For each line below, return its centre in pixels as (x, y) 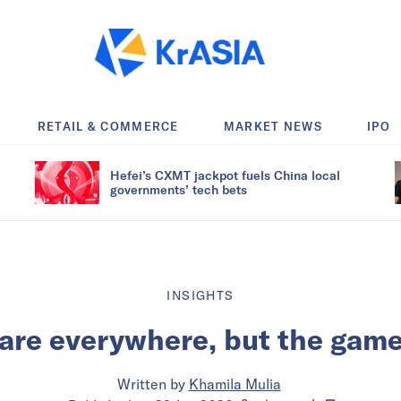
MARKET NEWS (273, 126)
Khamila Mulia (235, 384)
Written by (151, 384)
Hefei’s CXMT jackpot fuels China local (225, 175)
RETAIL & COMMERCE (108, 126)
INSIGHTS (200, 295)
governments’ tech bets (179, 189)
